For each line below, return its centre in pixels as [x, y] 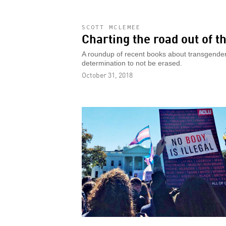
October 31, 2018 [107, 75]
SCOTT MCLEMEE [111, 27]
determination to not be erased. [132, 64]
